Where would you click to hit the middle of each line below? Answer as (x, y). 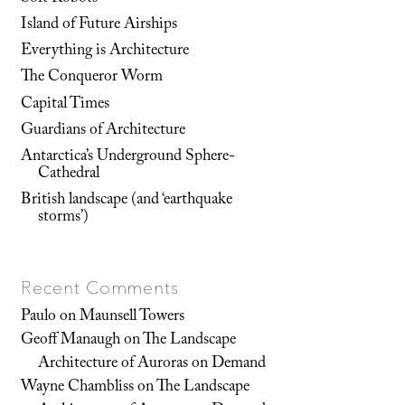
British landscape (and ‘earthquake (127, 201)
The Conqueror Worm (92, 78)
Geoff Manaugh (71, 340)
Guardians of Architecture (104, 131)
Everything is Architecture (105, 52)
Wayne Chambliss (78, 387)
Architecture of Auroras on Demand (152, 364)
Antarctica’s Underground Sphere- (128, 157)
